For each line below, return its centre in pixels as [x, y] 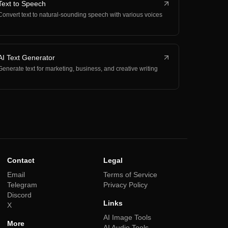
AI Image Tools [127, 217]
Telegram [22, 185]
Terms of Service [130, 175]
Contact [21, 160]
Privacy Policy [125, 185]
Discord [19, 195]
